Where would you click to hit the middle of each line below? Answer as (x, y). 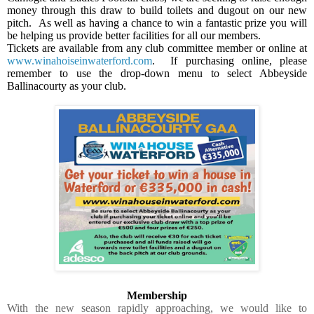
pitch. (21, 23)
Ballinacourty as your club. (67, 86)
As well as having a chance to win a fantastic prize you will (173, 23)
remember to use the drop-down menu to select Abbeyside (157, 74)
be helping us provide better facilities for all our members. (134, 36)
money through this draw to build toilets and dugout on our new (157, 11)
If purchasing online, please (239, 61)
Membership (157, 295)
